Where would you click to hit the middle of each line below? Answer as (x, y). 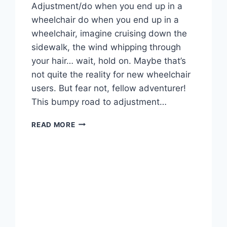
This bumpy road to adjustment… (99, 102)
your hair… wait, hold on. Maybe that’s (109, 61)
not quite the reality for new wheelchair (111, 74)
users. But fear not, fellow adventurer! (109, 88)
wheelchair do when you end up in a (105, 20)
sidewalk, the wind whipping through (106, 47)
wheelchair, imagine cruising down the (109, 33)
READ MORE (53, 124)
